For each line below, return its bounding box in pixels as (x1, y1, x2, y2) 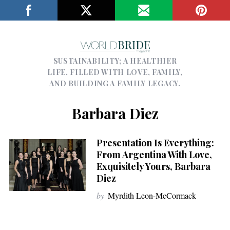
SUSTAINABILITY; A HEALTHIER (53, 55, 177, 66)
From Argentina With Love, (96, 148, 212, 161)
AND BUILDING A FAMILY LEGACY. (49, 78, 181, 88)
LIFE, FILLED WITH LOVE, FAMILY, (47, 67, 183, 77)
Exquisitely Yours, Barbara (96, 160, 210, 172)
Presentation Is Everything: (96, 136, 214, 149)
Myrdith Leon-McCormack (107, 189, 196, 201)
